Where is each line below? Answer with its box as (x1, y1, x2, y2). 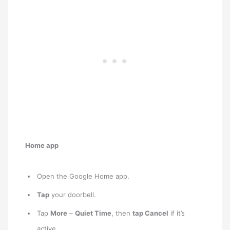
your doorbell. (49, 190, 97, 199)
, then (111, 208, 133, 217)
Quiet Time (75, 208, 112, 217)
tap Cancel (132, 208, 169, 217)
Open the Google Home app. (37, 171, 130, 180)
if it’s (168, 208, 185, 217)
